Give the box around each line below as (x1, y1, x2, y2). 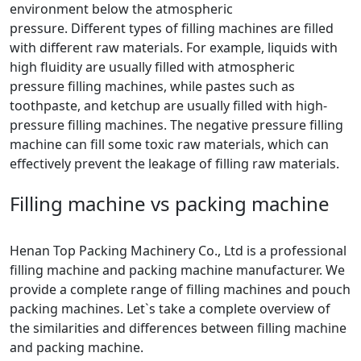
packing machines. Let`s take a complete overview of (10, 300, 330, 317)
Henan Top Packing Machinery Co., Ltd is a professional (10, 242, 346, 259)
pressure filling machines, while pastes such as (10, 77, 295, 95)
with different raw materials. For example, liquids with (10, 39, 338, 56)
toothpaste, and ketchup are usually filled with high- (10, 97, 327, 114)
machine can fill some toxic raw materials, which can (10, 135, 329, 153)
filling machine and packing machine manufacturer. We (10, 261, 345, 279)
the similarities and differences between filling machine (10, 319, 346, 337)
